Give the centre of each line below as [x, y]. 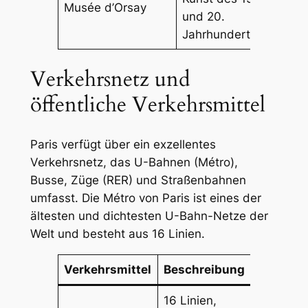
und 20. [204, 16]
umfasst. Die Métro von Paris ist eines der [145, 198]
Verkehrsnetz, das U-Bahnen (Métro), [134, 162]
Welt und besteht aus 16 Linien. [117, 234]
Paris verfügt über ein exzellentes [123, 144]
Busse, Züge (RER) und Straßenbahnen [138, 180]
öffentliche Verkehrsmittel [147, 105]
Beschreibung [205, 269]
